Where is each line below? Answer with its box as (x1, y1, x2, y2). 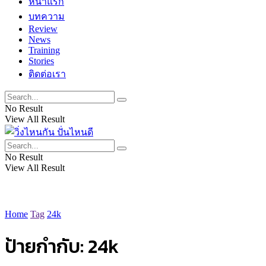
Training (28, 45, 60, 55)
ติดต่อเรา (28, 69, 66, 79)
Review (28, 24, 58, 34)
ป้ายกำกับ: (5, 232, 88, 261)
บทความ (28, 11, 65, 21)
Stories (28, 56, 54, 66)
